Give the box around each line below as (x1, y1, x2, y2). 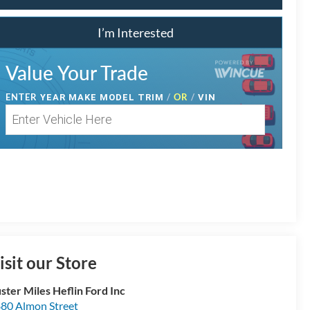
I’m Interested (97, 24, 174, 40)
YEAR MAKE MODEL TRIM (40, 91, 167, 102)
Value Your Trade (6, 60, 149, 84)
